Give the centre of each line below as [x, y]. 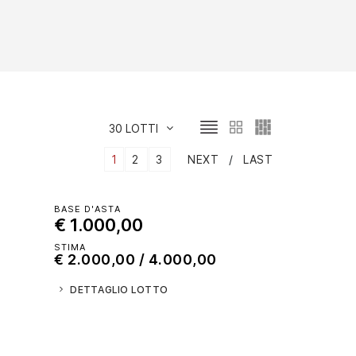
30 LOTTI [133, 128]
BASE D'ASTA [88, 208]
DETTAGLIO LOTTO [119, 290]
